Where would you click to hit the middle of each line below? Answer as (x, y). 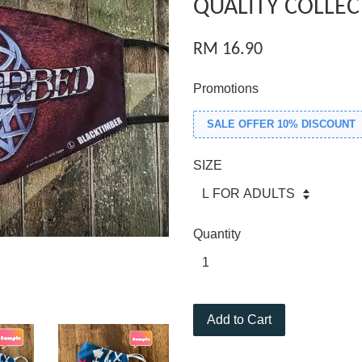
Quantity (217, 234)
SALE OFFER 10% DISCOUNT (281, 124)
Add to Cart (239, 320)
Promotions (226, 88)
